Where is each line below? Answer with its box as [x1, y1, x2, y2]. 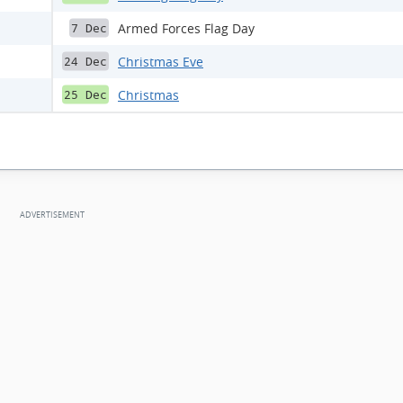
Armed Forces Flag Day [118, 19, 255, 37]
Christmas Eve [118, 52, 203, 70]
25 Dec [64, 87, 107, 102]
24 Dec [64, 54, 107, 68]
